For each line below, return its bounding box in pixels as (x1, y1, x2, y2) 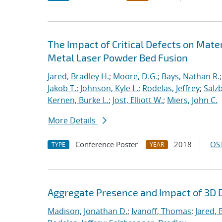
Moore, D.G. (113, 71, 158, 82)
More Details (48, 115, 98, 126)
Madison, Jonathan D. (48, 206, 127, 217)
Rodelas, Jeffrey (142, 83, 200, 94)
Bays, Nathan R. (162, 71, 220, 82)
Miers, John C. (167, 95, 218, 106)
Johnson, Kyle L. (80, 83, 138, 94)
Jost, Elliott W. (112, 95, 163, 106)
